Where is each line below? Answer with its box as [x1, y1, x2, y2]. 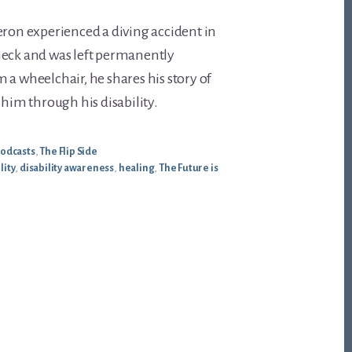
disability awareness [20, 163, 115, 174]
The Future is [158, 163, 218, 174]
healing [118, 163, 155, 174]
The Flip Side [39, 146, 97, 158]
